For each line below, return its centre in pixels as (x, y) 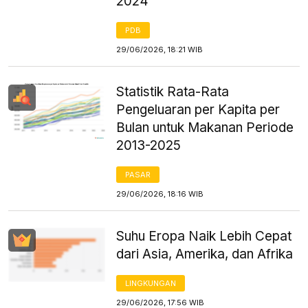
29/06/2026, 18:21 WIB (160, 49)
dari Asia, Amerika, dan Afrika (205, 254)
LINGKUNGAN (151, 283)
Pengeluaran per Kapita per (198, 109)
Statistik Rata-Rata (173, 91)
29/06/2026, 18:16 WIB (160, 194)
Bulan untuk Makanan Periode (205, 127)
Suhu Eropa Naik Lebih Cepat (204, 236)
